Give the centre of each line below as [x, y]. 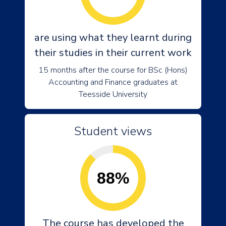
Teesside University [113, 94]
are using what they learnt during [113, 38]
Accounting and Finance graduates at [113, 82]
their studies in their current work [113, 53]
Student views [113, 131]
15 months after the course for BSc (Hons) [113, 70]
